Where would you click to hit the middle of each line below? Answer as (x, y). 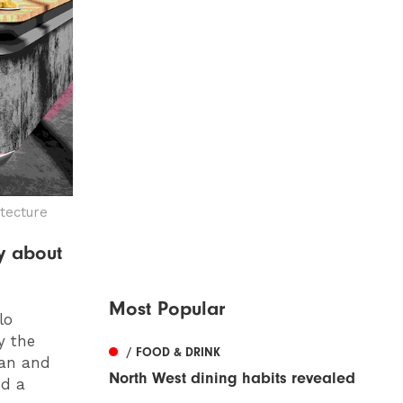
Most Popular (167, 309)
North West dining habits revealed (232, 379)
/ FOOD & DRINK (174, 353)
